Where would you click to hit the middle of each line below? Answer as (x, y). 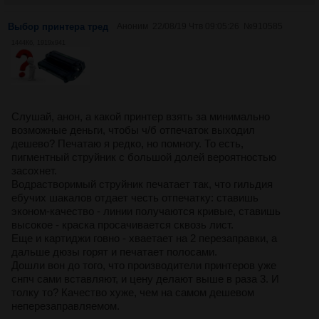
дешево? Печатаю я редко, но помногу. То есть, (127, 143)
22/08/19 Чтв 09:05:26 (196, 26)
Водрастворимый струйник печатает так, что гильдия (142, 184)
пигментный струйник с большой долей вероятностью (144, 157)
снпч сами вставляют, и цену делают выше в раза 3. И (145, 278)
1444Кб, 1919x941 (38, 42)
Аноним (132, 26)
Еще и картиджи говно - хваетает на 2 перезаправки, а (144, 238)
